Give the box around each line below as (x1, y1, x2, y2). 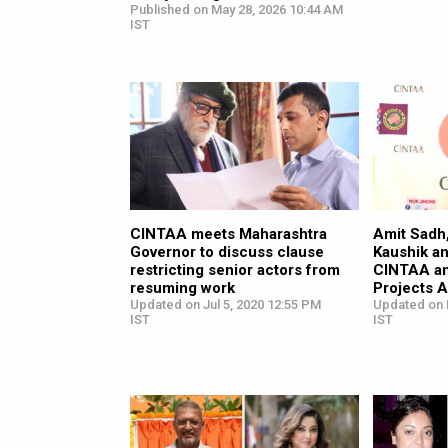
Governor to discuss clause (130, 243, 324, 262)
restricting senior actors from (130, 261, 340, 280)
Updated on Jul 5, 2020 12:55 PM (130, 297, 321, 313)
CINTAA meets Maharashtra (130, 225, 327, 244)
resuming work (130, 279, 235, 298)
